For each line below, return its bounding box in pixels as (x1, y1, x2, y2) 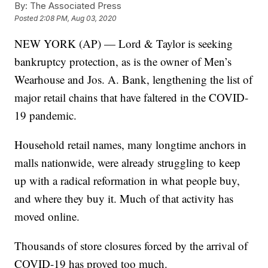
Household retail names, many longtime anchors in (14, 137, 247, 153)
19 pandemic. (14, 108, 77, 123)
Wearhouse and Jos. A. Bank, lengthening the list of (14, 72, 253, 87)
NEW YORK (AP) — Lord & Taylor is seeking (14, 36, 233, 51)
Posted (14, 14, 40, 23)
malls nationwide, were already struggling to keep (14, 155, 241, 170)
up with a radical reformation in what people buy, (14, 173, 240, 188)
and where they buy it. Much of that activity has (14, 191, 234, 206)
